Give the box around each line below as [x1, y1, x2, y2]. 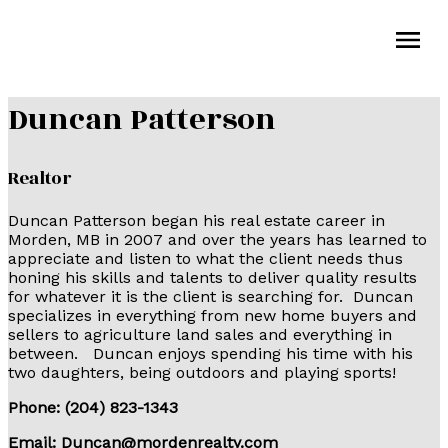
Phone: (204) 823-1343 [8, 397, 253, 417]
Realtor [8, 164, 71, 192]
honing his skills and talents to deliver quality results [8, 267, 417, 287]
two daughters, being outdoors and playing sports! [8, 362, 396, 382]
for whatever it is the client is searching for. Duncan [8, 286, 413, 306]
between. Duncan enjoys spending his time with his [8, 343, 413, 363]
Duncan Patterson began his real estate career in [8, 210, 385, 230]
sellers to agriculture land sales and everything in [8, 324, 392, 344]
